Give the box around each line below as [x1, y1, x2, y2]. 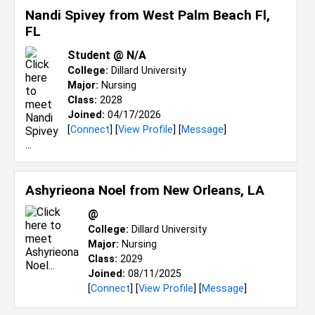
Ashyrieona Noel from [25, 182, 163, 198]
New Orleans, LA [163, 182, 264, 198]
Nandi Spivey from [25, 7, 143, 23]
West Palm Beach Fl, [143, 7, 270, 23]
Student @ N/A [67, 49, 146, 62]
